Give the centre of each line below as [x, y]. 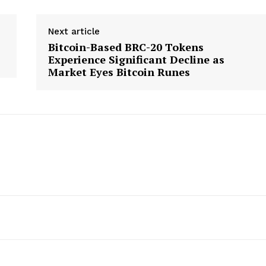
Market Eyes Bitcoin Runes [119, 72]
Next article [74, 31]
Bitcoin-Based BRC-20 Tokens [126, 47]
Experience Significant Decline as [136, 59]
